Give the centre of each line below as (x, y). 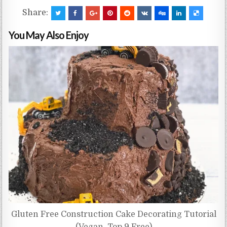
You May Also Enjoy (49, 35)
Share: (36, 13)
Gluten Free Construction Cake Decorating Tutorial (113, 215)
